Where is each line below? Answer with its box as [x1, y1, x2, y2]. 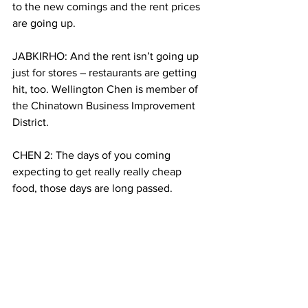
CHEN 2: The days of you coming [12, 149, 173, 161]
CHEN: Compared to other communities [12, 281, 205, 293]
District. [12, 116, 49, 128]
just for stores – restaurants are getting [12, 67, 199, 78]
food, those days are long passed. [12, 182, 173, 194]
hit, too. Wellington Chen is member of [12, 83, 201, 95]
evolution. [12, 248, 60, 260]
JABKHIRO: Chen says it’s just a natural [12, 215, 203, 227]
